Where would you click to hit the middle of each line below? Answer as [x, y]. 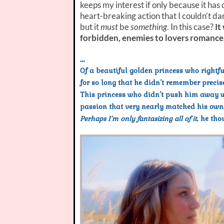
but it [90, 26]
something [149, 26]
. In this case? [191, 26]
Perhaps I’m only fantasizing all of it [138, 118]
